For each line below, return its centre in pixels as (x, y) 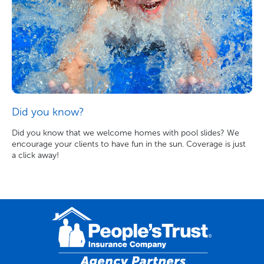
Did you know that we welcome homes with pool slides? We (126, 133)
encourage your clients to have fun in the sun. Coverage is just (129, 144)
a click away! (35, 155)
